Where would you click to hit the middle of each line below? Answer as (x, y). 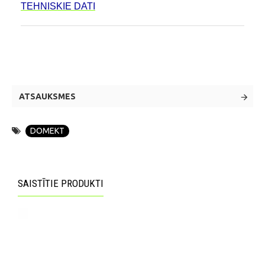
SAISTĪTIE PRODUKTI (61, 183)
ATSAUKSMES (47, 97)
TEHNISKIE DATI (58, 7)
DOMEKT (47, 131)
